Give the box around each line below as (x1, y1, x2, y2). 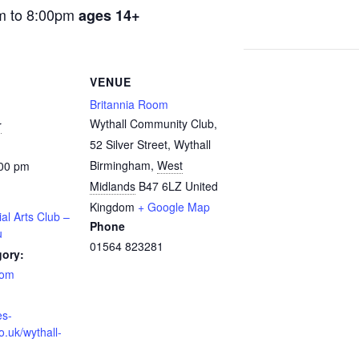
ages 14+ (79, 5, 140, 26)
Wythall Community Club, (90, 115, 217, 132)
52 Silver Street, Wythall (90, 136, 211, 153)
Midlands (90, 178, 135, 195)
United (185, 178, 218, 195)
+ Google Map (138, 199, 210, 216)
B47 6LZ (139, 178, 182, 195)
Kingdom (90, 199, 135, 216)
